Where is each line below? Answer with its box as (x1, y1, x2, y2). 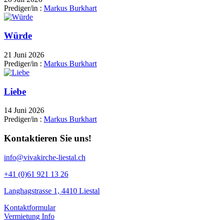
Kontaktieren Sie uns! (4, 133, 91, 144)
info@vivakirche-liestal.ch (4, 153, 85, 162)
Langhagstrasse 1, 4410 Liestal (4, 186, 100, 195)
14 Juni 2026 (4, 106, 44, 115)
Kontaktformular (4, 203, 55, 212)
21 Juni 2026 (4, 51, 44, 59)
